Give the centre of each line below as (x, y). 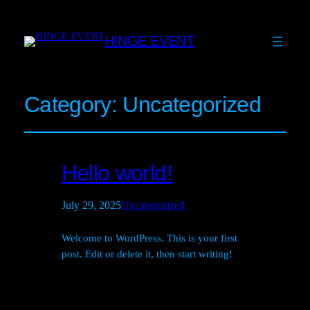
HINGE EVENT (149, 41)
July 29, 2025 (91, 206)
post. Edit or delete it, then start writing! (147, 254)
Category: (73, 104)
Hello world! (117, 173)
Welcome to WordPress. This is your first (149, 238)
